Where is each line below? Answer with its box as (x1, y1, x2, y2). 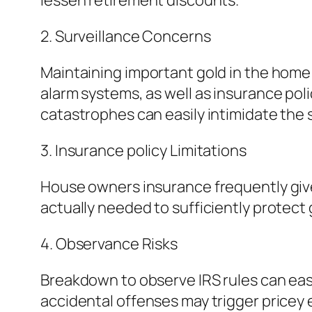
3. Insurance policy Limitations (40, 140, 247, 162)
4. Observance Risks (40, 233, 178, 255)
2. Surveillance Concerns (40, 26, 211, 47)
